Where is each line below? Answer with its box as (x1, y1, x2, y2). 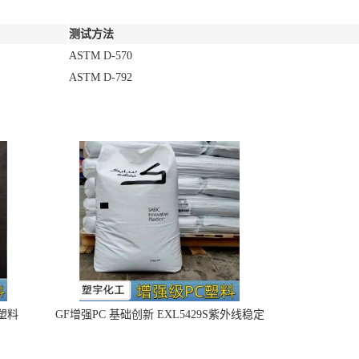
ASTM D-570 (69, 50, 132, 62)
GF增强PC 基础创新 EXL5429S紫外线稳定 (54, 309, 264, 321)
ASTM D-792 (69, 71, 132, 83)
